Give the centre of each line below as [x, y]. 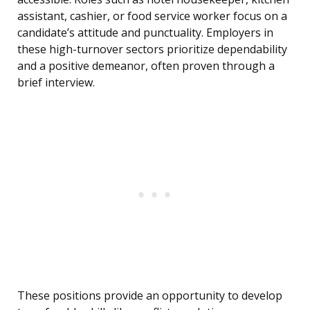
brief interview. [56, 83]
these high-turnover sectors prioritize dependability [152, 49]
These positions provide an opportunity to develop [150, 296]
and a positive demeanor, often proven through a [146, 66]
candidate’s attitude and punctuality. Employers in [145, 33]
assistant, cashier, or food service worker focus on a [152, 16]
